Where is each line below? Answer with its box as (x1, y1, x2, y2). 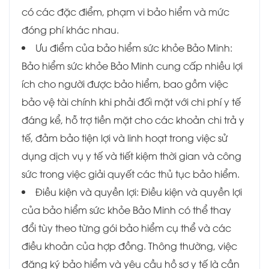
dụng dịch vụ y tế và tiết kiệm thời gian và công (22, 149, 241, 163)
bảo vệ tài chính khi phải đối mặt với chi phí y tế (22, 95, 241, 109)
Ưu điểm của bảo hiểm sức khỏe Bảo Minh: (35, 41, 232, 55)
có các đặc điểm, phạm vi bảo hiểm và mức (22, 5, 229, 19)
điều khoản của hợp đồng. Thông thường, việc (22, 239, 237, 253)
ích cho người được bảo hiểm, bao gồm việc (22, 77, 228, 91)
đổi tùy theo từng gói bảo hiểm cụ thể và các (22, 221, 231, 235)
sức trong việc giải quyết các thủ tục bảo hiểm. (22, 167, 240, 181)
